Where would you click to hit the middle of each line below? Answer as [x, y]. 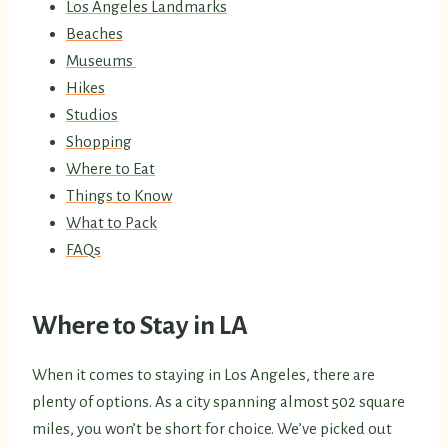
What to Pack [111, 223]
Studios [92, 115]
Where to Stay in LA [140, 326]
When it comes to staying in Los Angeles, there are [203, 375]
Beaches [94, 34]
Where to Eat [110, 169]
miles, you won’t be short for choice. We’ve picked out [212, 429]
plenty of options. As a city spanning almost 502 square [218, 402]
